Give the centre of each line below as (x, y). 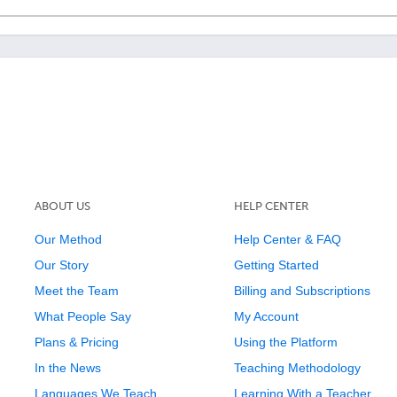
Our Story (61, 265)
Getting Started (276, 265)
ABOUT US (62, 206)
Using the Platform (285, 342)
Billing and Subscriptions (302, 291)
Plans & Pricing (76, 342)
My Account (266, 316)
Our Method (68, 239)
